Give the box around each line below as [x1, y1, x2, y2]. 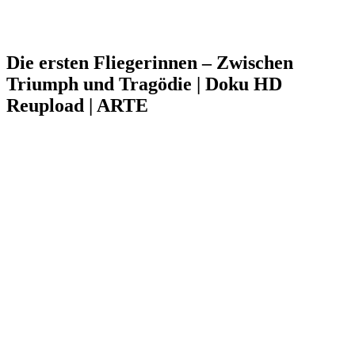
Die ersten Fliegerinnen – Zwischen [6, 52, 293, 73]
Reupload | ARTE [6, 94, 148, 116]
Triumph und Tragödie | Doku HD [6, 73, 282, 94]
